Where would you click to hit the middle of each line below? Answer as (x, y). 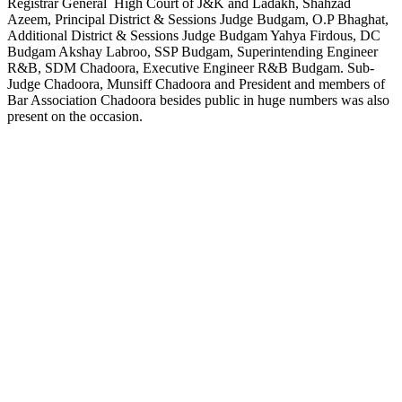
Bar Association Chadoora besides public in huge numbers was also (198, 100)
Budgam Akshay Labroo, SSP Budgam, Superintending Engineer (192, 51)
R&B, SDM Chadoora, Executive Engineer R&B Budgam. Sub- (191, 67)
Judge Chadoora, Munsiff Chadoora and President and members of (196, 83)
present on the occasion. (75, 116)
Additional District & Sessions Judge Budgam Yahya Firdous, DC (194, 35)
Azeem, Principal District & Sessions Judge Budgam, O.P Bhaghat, (198, 19)
